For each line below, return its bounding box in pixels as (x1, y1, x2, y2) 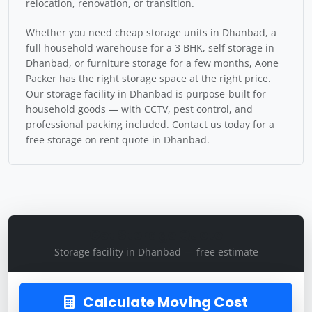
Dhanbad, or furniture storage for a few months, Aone (26, 56, 279, 70)
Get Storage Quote (89, 225, 223, 244)
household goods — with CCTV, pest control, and (26, 102, 253, 116)
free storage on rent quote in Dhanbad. (26, 133, 210, 146)
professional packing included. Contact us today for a (26, 118, 274, 131)
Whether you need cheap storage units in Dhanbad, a (26, 26, 276, 39)
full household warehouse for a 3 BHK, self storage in (26, 41, 274, 54)
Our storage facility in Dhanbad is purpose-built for (26, 87, 266, 100)
